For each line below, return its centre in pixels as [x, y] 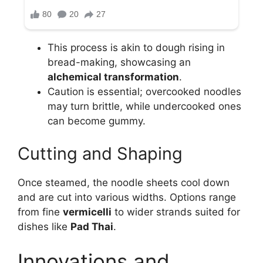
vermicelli [87, 212]
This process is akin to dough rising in [136, 48]
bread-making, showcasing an [119, 63]
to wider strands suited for [176, 212]
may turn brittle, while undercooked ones [144, 107]
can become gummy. [97, 121]
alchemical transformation [113, 77]
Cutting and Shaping [100, 153]
